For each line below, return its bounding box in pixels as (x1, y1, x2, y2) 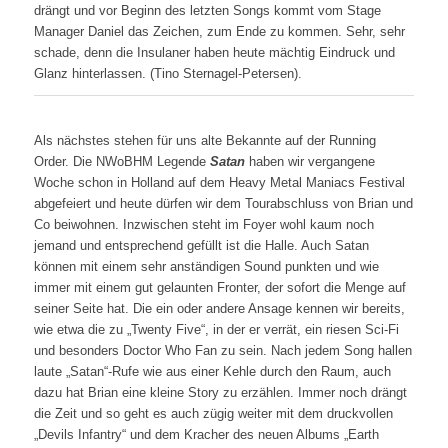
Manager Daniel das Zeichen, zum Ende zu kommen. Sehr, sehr (33, 24, 405, 40)
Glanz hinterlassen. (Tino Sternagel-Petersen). (33, 66, 302, 82)
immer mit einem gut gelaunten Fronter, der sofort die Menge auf (33, 280, 406, 296)
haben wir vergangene (244, 154, 375, 170)
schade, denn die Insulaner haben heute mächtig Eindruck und (33, 45, 395, 61)
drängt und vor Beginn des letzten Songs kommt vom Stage (33, 3, 381, 19)
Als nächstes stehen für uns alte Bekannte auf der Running (33, 133, 376, 149)
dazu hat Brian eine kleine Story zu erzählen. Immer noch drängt (33, 385, 407, 401)
